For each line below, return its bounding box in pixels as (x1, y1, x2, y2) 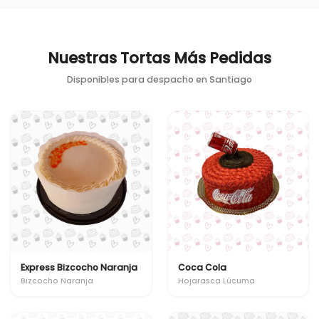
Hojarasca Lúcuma (177, 275, 255, 286)
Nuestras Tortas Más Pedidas (48, 47, 271, 68)
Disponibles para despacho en (67, 73, 209, 85)
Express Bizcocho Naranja (21, 261, 137, 273)
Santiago (209, 73, 252, 85)
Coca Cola (177, 261, 226, 273)
